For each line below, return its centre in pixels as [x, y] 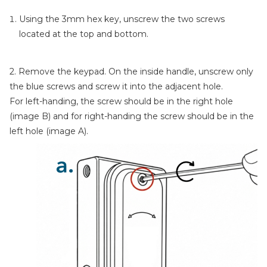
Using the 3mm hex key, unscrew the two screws [122, 19]
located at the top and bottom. [84, 34]
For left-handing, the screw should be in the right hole [121, 101]
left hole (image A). [49, 131]
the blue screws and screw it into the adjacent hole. [116, 86]
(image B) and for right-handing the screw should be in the [132, 116]
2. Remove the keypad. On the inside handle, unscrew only [131, 72]
